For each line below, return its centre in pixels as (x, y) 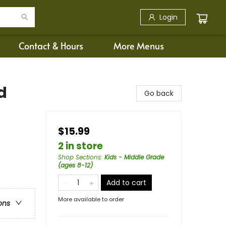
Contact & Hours (51, 46)
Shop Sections (79, 157)
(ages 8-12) (75, 165)
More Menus (139, 46)
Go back (159, 93)
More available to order (91, 199)
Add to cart (126, 183)
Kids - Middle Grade (134, 157)
